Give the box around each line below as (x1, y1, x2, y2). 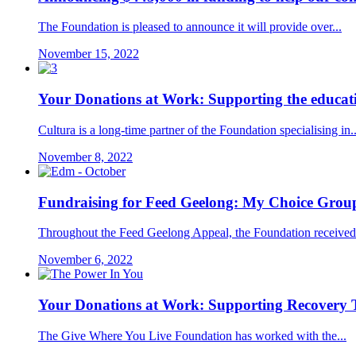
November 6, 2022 (38, 253, 133, 267)
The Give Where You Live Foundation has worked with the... (38, 328, 346, 342)
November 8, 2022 (38, 149, 133, 164)
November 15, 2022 (38, 47, 139, 61)
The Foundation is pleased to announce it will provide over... (38, 20, 342, 34)
